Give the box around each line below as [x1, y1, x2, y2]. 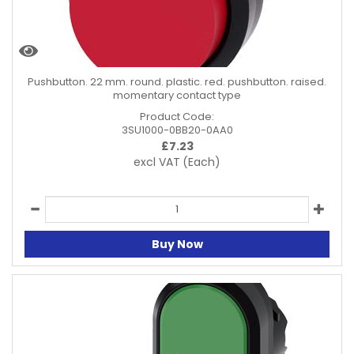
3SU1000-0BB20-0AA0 [121, 122, 233, 137]
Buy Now [151, 235, 203, 252]
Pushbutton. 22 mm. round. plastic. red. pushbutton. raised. [28, 74, 326, 89]
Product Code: [140, 109, 214, 124]
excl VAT [134, 154, 180, 170]
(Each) [183, 154, 220, 170]
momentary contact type [113, 88, 241, 103]
